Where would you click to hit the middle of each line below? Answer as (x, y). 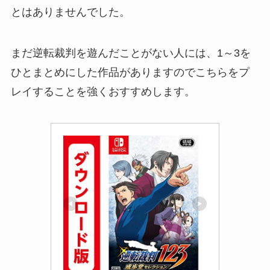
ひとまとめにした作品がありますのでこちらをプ (130, 73)
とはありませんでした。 (70, 12)
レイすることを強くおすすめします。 (103, 92)
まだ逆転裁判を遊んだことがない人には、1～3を (130, 53)
